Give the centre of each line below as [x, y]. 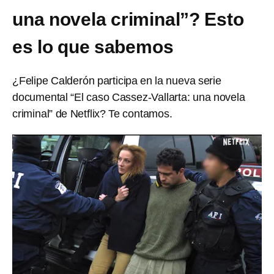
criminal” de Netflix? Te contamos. [92, 114]
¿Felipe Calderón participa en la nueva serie [117, 81]
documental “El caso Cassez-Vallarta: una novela [129, 97]
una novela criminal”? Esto [128, 19]
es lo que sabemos [93, 47]
